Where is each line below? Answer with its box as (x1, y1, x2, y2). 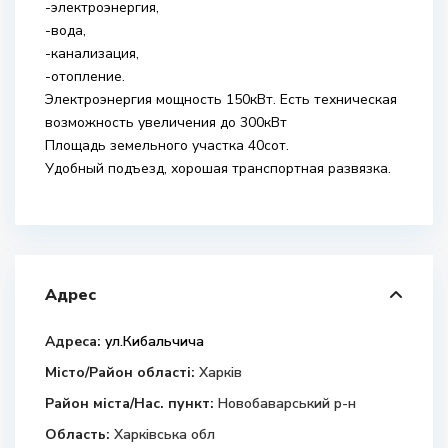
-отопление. (45, 67, 125, 86)
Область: (45, 425, 110, 444)
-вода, (45, 21, 86, 40)
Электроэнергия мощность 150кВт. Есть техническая (45, 90, 397, 109)
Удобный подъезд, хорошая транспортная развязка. (45, 159, 391, 178)
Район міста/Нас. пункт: (45, 394, 214, 413)
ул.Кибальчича (101, 332, 204, 351)
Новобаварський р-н (218, 394, 356, 413)
